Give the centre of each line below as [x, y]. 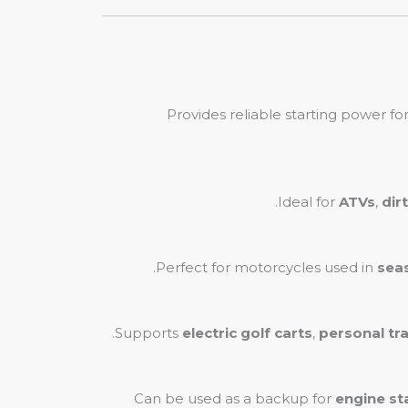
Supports [148, 333]
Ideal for [308, 202]
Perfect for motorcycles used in [266, 267]
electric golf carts [247, 333]
